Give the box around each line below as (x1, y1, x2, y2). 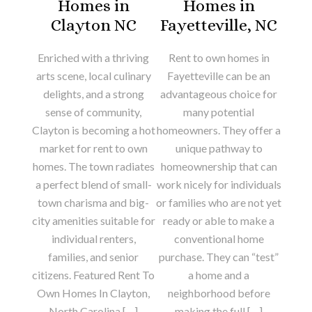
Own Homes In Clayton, (37, 286, 150, 299)
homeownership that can (160, 159, 277, 173)
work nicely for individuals (156, 177, 281, 191)
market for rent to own (39, 141, 148, 155)
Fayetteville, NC (160, 15, 277, 35)
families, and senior (48, 249, 139, 263)
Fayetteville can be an (167, 68, 270, 82)
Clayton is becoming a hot (31, 123, 155, 136)
